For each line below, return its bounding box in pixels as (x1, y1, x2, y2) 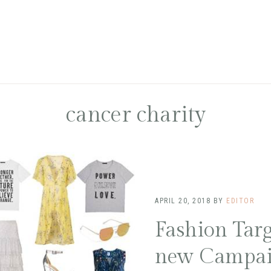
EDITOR (226, 196, 254, 205)
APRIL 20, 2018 (155, 196, 211, 205)
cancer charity (65, 102, 206, 128)
